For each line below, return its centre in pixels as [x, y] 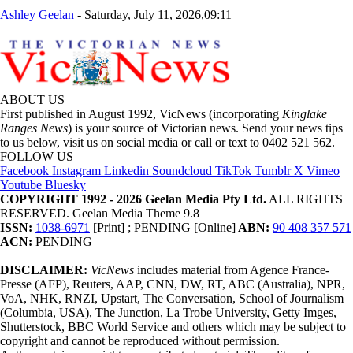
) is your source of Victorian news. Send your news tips [205, 128]
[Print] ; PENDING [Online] [163, 227]
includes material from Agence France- [232, 269]
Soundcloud [182, 170]
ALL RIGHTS [305, 199]
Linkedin [126, 170]
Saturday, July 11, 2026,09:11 [158, 14]
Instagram [76, 170]
